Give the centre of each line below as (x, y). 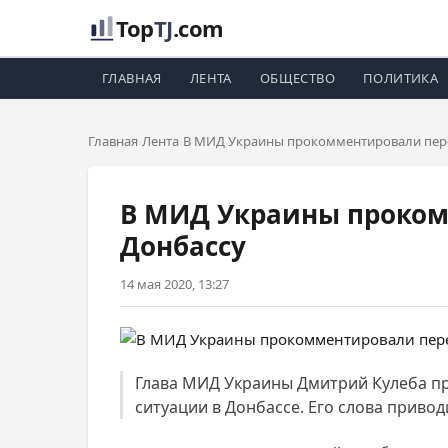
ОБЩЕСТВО (297, 78)
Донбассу (183, 246)
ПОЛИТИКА (401, 78)
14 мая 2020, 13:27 (174, 284)
